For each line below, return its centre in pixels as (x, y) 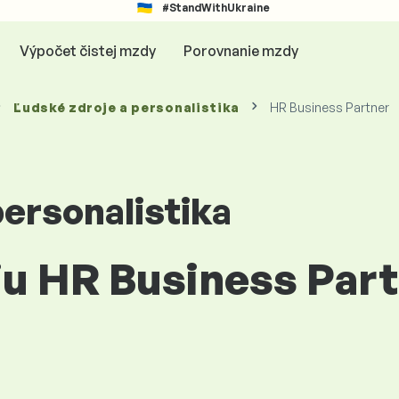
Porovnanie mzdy (240, 50)
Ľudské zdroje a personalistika (127, 107)
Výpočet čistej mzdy (87, 50)
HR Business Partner (330, 107)
